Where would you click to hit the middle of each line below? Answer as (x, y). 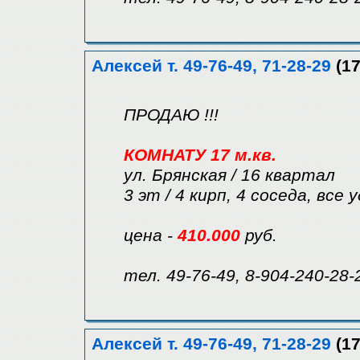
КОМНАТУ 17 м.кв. (200, 155)
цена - (151, 236)
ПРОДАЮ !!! (171, 115)
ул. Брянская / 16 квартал (229, 176)
